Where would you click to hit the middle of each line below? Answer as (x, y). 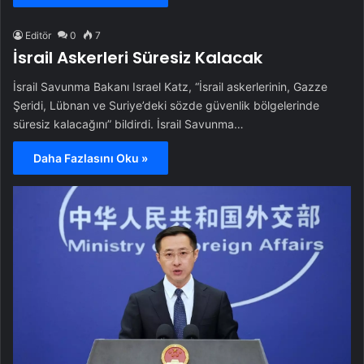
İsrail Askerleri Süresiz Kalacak (138, 58)
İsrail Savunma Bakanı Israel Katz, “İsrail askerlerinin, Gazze (170, 87)
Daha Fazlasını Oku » (91, 158)
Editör (38, 36)
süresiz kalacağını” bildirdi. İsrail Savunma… (128, 124)
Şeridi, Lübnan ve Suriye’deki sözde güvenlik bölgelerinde (166, 106)
